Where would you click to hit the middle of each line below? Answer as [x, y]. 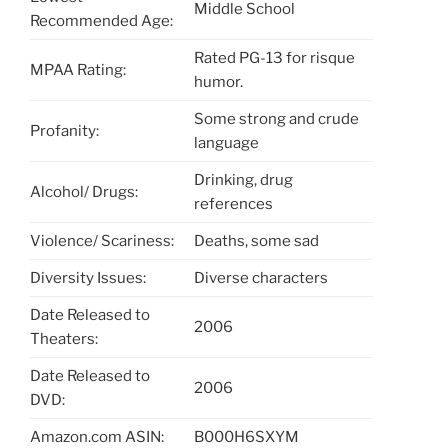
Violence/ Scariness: [102, 240]
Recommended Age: [101, 20]
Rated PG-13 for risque [274, 57]
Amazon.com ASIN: [97, 436]
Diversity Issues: [88, 277]
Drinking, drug [243, 179]
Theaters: [64, 338]
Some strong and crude [276, 118]
